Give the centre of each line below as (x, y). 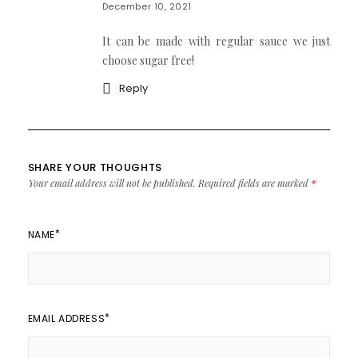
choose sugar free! (148, 60)
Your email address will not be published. (111, 183)
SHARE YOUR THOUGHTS (95, 167)
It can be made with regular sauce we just (216, 41)
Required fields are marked (254, 183)
